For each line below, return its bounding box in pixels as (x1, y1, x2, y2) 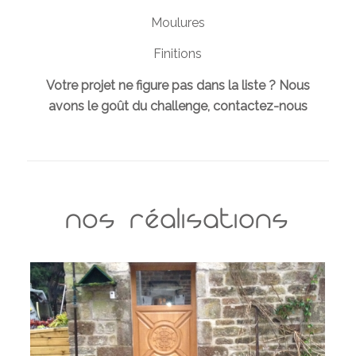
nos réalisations (66, 211, 290, 234)
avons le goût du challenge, (48, 98, 213, 114)
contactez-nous (212, 98, 308, 114)
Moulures (150, 14, 205, 30)
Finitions (153, 46, 203, 62)
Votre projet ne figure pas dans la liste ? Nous (45, 77, 310, 93)
